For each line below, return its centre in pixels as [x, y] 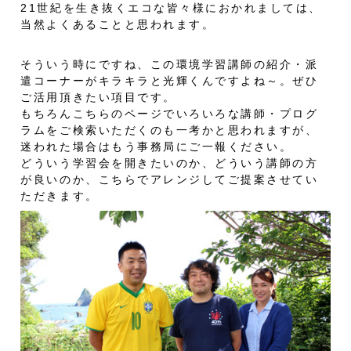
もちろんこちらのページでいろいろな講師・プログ [170, 114]
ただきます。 [60, 196]
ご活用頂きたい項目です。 [98, 98]
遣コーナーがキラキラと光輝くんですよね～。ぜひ [170, 81]
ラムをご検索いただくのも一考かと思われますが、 [170, 130]
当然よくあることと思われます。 [118, 25]
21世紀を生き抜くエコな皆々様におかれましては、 [171, 8]
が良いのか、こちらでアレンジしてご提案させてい [170, 180]
